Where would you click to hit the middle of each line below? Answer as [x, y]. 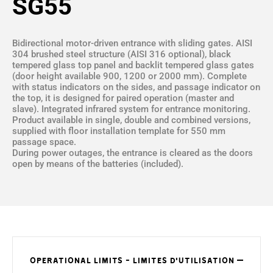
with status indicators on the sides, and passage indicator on [136, 87]
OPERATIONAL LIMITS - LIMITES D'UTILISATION [133, 260]
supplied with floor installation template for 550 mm [119, 131]
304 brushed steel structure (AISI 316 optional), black [122, 54]
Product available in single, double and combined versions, [131, 120]
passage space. [44, 142]
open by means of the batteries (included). [98, 164]
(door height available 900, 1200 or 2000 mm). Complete [129, 76]
